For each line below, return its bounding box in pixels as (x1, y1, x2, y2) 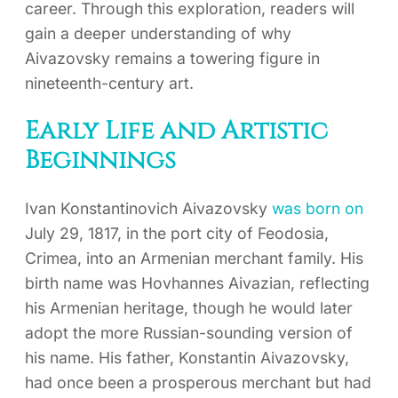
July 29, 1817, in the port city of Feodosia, (25, 223, 329, 243)
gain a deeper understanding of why (25, 24, 291, 44)
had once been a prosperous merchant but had (25, 372, 371, 392)
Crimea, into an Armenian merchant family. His (25, 248, 363, 267)
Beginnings (25, 144, 176, 178)
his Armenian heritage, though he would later (25, 298, 353, 317)
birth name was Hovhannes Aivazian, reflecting (25, 273, 370, 292)
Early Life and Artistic (25, 115, 328, 148)
